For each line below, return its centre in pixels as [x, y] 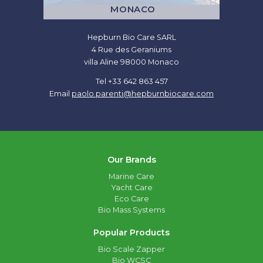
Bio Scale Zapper [131, 249]
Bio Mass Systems [131, 210]
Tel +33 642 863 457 [131, 82]
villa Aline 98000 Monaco [131, 62]
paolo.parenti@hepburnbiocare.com [143, 94]
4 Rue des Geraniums [131, 49]
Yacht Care [131, 187]
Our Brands [131, 159]
